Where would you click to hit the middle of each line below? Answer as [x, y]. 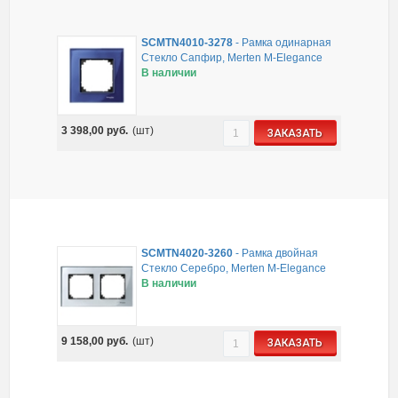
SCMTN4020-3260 [187, 253]
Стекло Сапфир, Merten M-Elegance [232, 58]
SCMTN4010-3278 [187, 43]
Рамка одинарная [287, 43]
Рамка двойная [280, 253]
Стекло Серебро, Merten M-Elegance [234, 268]
